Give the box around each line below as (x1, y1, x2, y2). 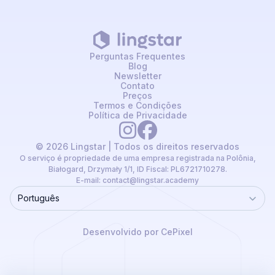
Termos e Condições (93, 100, 182, 111)
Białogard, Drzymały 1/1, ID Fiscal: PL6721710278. (48, 165, 227, 174)
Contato (120, 80, 155, 91)
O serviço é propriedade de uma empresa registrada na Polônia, (19, 153, 256, 163)
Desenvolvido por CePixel (82, 227, 193, 238)
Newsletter (114, 71, 161, 82)
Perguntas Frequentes (90, 51, 185, 62)
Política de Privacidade (88, 110, 187, 121)
